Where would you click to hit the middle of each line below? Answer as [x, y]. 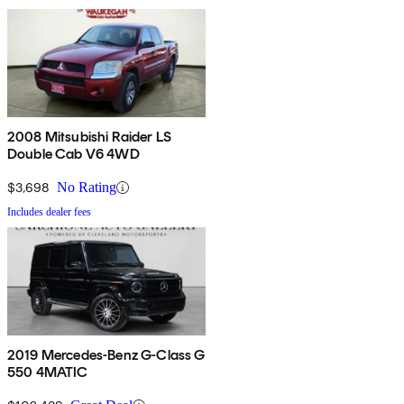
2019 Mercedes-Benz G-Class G [106, 355]
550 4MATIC [48, 372]
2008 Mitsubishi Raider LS [89, 137]
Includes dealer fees [49, 212]
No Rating [87, 188]
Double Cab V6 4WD [73, 154]
